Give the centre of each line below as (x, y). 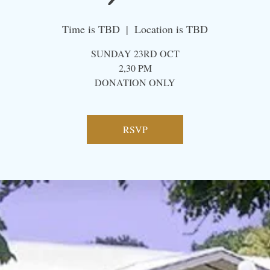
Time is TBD (91, 29)
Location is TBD (171, 29)
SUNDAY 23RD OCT (135, 53)
